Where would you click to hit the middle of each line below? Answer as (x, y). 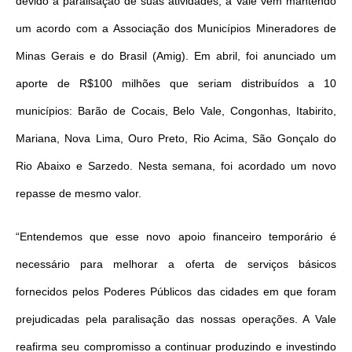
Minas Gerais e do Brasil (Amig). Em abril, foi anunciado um (176, 55)
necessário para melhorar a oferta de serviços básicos (176, 264)
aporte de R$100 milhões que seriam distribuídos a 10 (176, 83)
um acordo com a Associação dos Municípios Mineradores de (176, 28)
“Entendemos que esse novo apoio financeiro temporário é (176, 236)
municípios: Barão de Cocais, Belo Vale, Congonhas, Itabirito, (176, 110)
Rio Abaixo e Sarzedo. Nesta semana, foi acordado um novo (176, 165)
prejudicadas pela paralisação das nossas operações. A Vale (176, 319)
